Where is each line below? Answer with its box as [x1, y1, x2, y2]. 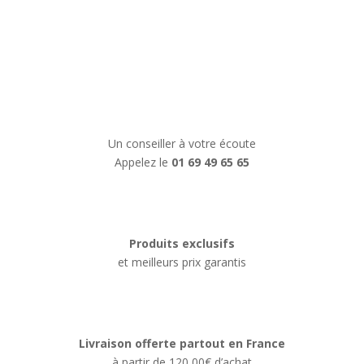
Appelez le [114, 154, 171, 170]
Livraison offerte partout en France [78, 335, 285, 351]
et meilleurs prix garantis [117, 253, 246, 270]
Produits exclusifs [128, 235, 235, 251]
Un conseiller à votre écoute [107, 135, 256, 151]
